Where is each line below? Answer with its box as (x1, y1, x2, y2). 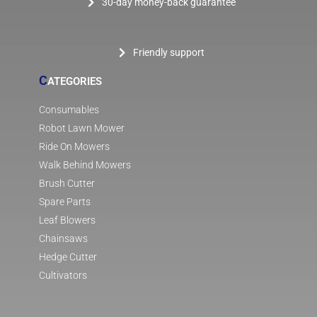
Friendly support (133, 46, 205, 59)
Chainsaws (39, 232, 88, 245)
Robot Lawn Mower (39, 122, 125, 134)
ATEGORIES (47, 74, 102, 88)
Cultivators (39, 269, 87, 282)
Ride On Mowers (39, 140, 110, 153)
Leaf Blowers (39, 214, 96, 226)
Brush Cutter (39, 177, 95, 190)
